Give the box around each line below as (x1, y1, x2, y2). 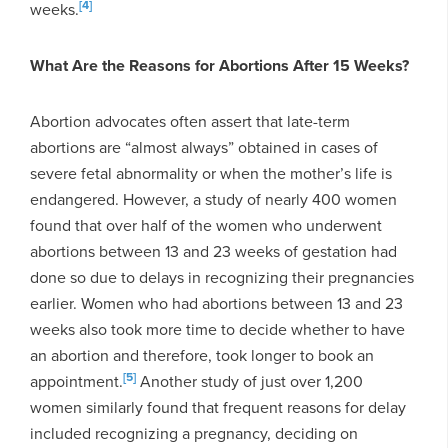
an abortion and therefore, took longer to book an (30, 343, 374, 367)
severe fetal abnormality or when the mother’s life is (30, 161, 392, 185)
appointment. (30, 369, 123, 393)
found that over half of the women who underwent (30, 213, 382, 237)
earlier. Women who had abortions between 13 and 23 (30, 291, 403, 315)
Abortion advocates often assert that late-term (30, 109, 350, 133)
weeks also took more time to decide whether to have (30, 317, 405, 341)
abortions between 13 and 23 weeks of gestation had (30, 239, 397, 263)
